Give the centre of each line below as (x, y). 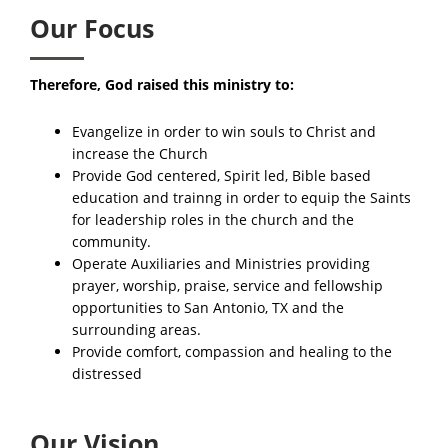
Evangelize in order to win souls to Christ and (224, 131)
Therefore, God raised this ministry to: (162, 85)
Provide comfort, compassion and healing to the (232, 351)
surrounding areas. (136, 329)
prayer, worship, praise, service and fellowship (227, 285)
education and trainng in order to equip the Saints (241, 197)
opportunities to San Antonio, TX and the (208, 307)
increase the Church (140, 153)
